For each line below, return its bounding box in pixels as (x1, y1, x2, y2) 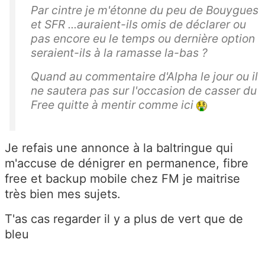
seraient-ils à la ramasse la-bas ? (31, 45, 208, 60)
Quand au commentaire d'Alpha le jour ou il (31, 69, 258, 83)
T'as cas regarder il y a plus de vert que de (5, 211, 243, 226)
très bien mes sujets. (5, 186, 121, 201)
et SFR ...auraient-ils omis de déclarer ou (31, 17, 246, 31)
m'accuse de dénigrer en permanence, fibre (5, 156, 248, 170)
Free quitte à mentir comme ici (31, 97, 196, 112)
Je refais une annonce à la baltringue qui (5, 140, 233, 155)
